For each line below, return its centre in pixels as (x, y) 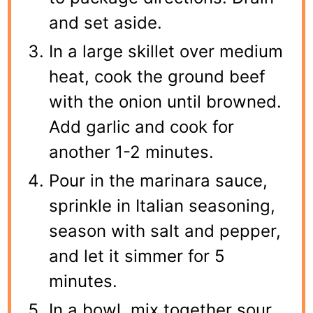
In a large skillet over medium (166, 52)
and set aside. (106, 23)
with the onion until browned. (166, 102)
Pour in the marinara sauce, (159, 181)
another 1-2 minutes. (132, 152)
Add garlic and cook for (142, 127)
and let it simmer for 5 (137, 256)
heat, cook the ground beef (158, 77)
